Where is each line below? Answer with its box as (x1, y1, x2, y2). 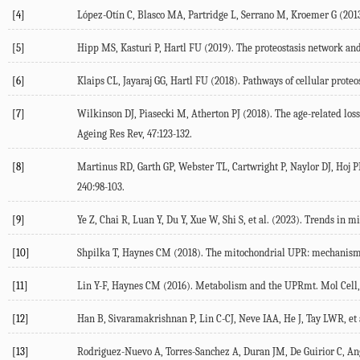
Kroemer (291, 9, 329, 21)
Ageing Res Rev (77, 128, 142, 140)
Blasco (137, 9, 165, 21)
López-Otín (77, 9, 125, 21)
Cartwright (232, 161, 278, 173)
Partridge (188, 9, 228, 21)
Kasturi (121, 42, 152, 54)
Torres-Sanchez (166, 346, 230, 358)
